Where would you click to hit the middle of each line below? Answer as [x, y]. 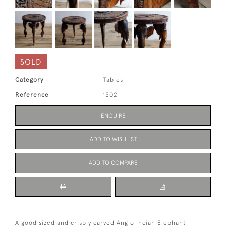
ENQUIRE [113, 115]
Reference [32, 95]
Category [29, 79]
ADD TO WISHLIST [113, 139]
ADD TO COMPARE [113, 163]
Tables [113, 79]
